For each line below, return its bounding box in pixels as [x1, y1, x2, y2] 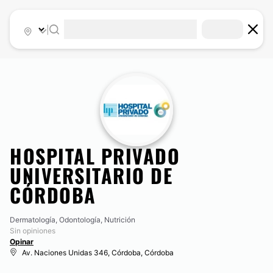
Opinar [10, 237, 34, 246]
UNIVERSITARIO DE [10, 161, 172, 190]
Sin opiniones [10, 226, 55, 235]
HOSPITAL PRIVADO [10, 141, 180, 170]
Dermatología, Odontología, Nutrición [10, 215, 135, 224]
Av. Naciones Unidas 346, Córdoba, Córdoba [22, 248, 174, 257]
